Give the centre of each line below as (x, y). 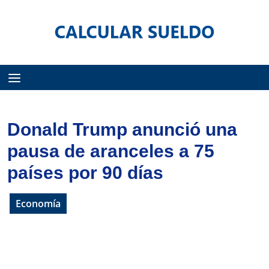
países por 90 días (85, 172)
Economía (38, 203)
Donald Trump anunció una (122, 129)
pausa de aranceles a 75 (111, 151)
